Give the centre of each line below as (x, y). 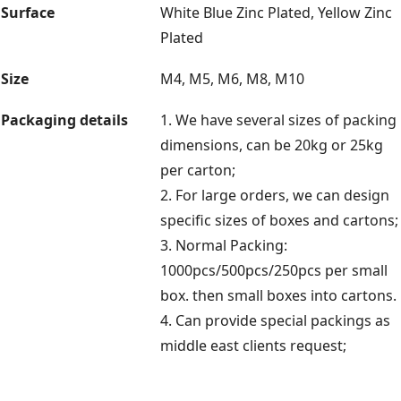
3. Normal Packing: (224, 245)
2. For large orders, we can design (275, 195)
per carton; (198, 170)
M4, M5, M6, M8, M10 (232, 78)
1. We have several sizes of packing (278, 119)
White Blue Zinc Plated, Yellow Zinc (276, 12)
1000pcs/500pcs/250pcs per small (274, 270)
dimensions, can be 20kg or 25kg (272, 145)
